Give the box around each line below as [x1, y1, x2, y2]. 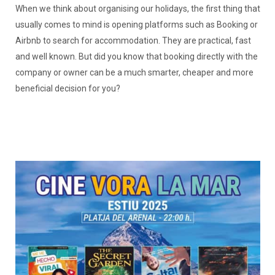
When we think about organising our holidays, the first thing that [15, 4, 260, 14]
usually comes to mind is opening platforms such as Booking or [15, 20, 258, 30]
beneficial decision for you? [15, 83, 120, 94]
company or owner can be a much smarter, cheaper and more [15, 68, 254, 78]
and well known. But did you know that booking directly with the [15, 52, 258, 62]
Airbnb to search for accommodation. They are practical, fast [15, 36, 251, 46]
